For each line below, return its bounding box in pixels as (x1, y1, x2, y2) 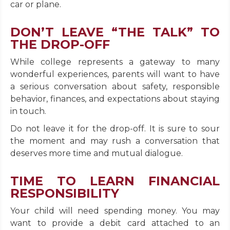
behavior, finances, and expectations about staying (10, 94, 220, 104)
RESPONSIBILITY (10, 186, 119, 201)
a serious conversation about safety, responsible (10, 82, 220, 92)
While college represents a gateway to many (10, 57, 220, 67)
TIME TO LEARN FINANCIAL (10, 174, 220, 189)
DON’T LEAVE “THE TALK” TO (10, 25, 220, 40)
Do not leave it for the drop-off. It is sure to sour (10, 124, 220, 134)
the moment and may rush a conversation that (10, 136, 220, 146)
